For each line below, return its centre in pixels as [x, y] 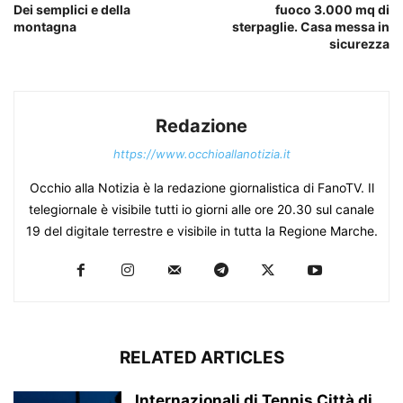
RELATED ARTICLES [201, 357]
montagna [45, 26]
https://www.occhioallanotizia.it [201, 153]
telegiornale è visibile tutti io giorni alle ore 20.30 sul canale [201, 209]
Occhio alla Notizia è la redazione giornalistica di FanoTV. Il [201, 187]
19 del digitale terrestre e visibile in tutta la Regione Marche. [201, 230]
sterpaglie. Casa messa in [311, 26]
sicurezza [359, 43]
